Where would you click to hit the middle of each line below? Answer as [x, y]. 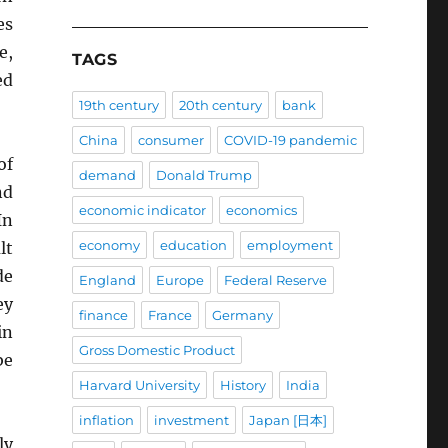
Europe [179, 280]
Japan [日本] [287, 420]
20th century [220, 105]
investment [191, 420]
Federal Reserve [275, 280]
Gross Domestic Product [156, 350]
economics [261, 210]
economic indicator [142, 210]
